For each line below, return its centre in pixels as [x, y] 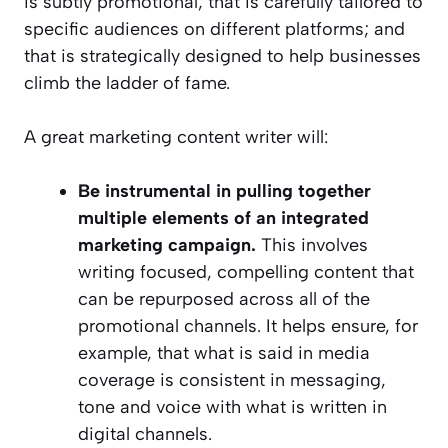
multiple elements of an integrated [223, 217]
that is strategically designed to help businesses [222, 55]
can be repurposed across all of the [224, 298]
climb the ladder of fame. [127, 82]
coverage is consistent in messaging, [232, 379]
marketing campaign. [167, 244]
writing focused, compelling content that [246, 271]
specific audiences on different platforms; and [214, 28]
